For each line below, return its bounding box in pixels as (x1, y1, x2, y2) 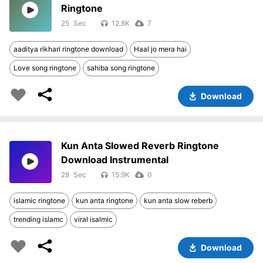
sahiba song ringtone (87, 63, 155, 72)
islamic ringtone (14, 196, 65, 205)
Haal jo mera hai (134, 45, 187, 53)
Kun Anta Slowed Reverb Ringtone (61, 140, 219, 151)
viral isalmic (74, 215, 113, 224)
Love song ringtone (14, 63, 76, 72)
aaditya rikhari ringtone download (14, 45, 123, 53)
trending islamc (14, 215, 63, 224)
